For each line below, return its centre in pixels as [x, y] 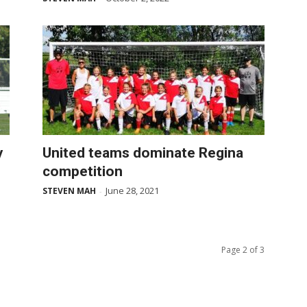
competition [83, 171]
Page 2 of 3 [243, 250]
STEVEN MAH [69, 191]
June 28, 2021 [132, 191]
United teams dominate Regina [143, 153]
